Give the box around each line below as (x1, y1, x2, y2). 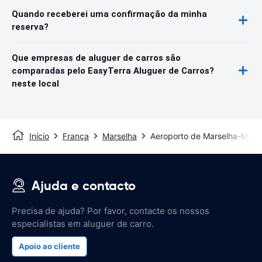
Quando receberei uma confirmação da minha (12, 8, 207, 19)
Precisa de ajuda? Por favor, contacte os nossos (12, 205, 209, 216)
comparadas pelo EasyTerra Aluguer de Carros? (12, 65, 214, 76)
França (63, 130, 89, 141)
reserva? (12, 21, 49, 32)
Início (29, 130, 49, 141)
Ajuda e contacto (32, 177, 136, 194)
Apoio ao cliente (19, 241, 80, 251)
